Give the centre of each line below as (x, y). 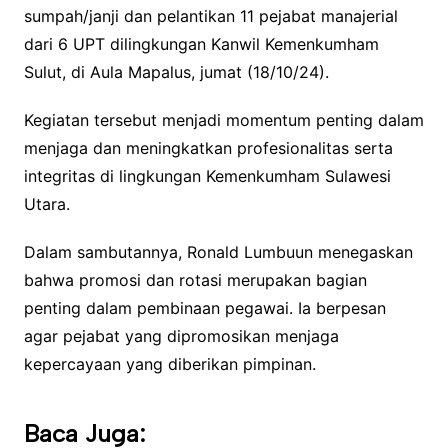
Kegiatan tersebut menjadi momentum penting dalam (223, 119)
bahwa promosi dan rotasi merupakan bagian (195, 279)
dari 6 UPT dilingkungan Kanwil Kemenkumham (201, 43)
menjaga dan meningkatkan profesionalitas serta (208, 147)
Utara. (46, 203)
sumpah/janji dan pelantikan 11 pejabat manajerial (210, 15)
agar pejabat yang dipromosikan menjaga (181, 335)
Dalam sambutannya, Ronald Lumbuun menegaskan (218, 251)
